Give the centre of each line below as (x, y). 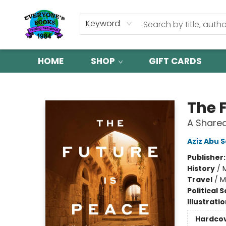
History (201, 168)
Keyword (103, 23)
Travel (200, 180)
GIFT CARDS (175, 61)
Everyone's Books (37, 82)
